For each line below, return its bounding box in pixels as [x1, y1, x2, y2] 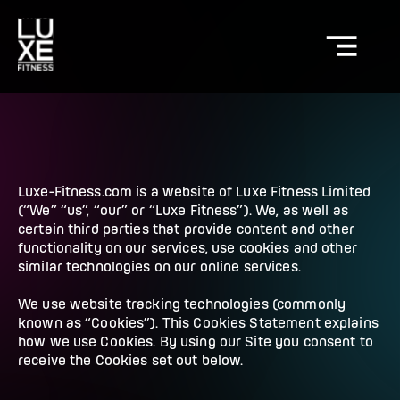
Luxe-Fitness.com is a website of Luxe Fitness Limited [18, 184, 371, 199]
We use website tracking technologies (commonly [18, 296, 346, 312]
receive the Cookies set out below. [18, 353, 244, 368]
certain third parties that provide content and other [18, 221, 354, 237]
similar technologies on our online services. [18, 259, 301, 274]
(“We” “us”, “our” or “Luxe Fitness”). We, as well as [18, 203, 348, 218]
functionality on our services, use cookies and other [18, 240, 357, 255]
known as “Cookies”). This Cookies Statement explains [18, 315, 379, 330]
